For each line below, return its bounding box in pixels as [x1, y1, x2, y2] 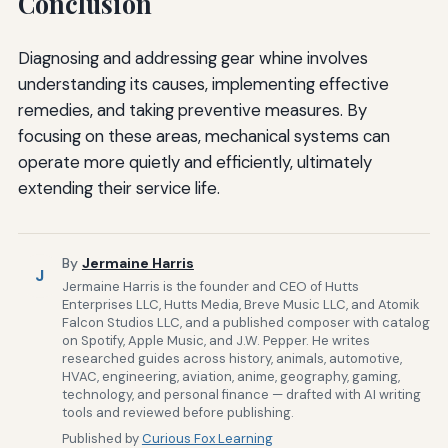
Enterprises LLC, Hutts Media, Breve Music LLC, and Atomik [61, 295, 420, 313]
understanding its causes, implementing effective [17, 73, 389, 96]
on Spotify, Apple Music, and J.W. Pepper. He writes [61, 331, 370, 349]
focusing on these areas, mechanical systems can [17, 125, 390, 148]
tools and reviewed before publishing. [61, 403, 294, 421]
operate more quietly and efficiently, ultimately [17, 151, 372, 174]
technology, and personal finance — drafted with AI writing [61, 385, 421, 403]
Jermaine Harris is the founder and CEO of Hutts [61, 277, 359, 295]
